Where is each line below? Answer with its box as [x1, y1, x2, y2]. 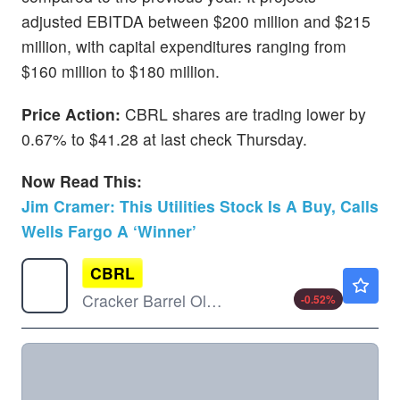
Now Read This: [21, 169, 142, 192]
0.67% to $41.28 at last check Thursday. [21, 127, 307, 150]
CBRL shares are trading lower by [125, 102, 366, 125]
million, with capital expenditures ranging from [21, 35, 346, 58]
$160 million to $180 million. [21, 60, 220, 83]
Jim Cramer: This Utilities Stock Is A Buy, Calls [21, 194, 379, 217]
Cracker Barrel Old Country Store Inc [206, 288, 222, 312]
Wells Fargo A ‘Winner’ [21, 219, 196, 242]
